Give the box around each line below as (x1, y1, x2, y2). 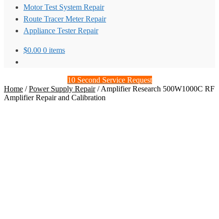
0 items (43, 46, 65, 54)
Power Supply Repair (29, 85, 95, 93)
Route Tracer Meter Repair (23, 15, 106, 23)
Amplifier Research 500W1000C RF (101, 85, 215, 93)
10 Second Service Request (67, 76, 152, 84)
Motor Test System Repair (23, 3, 104, 11)
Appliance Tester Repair (23, 26, 98, 35)
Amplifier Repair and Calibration (4, 93, 106, 102)
